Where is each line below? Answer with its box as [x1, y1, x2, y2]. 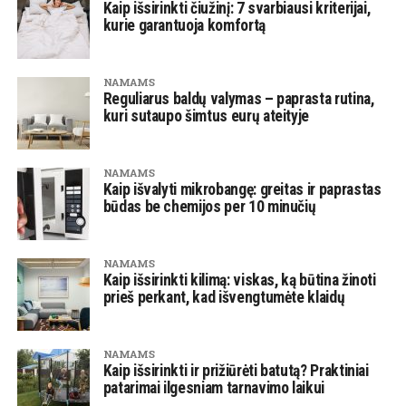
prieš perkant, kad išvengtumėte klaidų [102, 288, 345, 307]
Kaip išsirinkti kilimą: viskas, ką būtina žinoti [102, 271, 376, 290]
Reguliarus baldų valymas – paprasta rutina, [102, 90, 374, 109]
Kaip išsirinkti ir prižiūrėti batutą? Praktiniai [102, 362, 369, 381]
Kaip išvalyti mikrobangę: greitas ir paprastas [102, 180, 382, 199]
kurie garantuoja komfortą [102, 16, 266, 35]
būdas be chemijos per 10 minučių [102, 198, 316, 217]
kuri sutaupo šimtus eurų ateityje [102, 107, 310, 126]
